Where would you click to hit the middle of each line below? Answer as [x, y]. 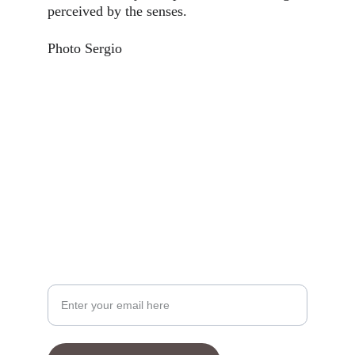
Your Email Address [103, 278]
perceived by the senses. [119, 11]
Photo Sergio [85, 48]
